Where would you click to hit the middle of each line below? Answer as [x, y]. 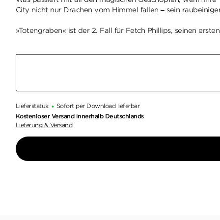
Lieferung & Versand [44, 125]
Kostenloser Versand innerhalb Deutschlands [80, 116]
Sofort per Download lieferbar [98, 106]
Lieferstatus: [32, 106]
